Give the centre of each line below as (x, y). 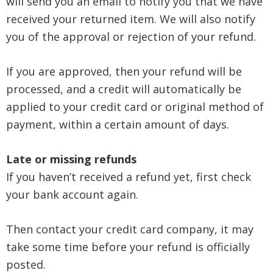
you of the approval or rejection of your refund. (131, 37)
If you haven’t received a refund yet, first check (129, 177)
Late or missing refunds (71, 159)
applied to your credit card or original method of (135, 107)
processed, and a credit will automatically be (124, 89)
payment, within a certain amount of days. (118, 124)
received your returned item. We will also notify (131, 19)
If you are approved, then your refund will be (124, 71)
